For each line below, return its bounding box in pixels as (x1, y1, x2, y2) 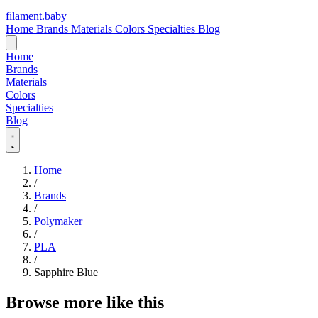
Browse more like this (6, 292, 164, 312)
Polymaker (34, 215, 82, 227)
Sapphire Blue (34, 266, 98, 278)
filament (6, 10, 42, 22)
